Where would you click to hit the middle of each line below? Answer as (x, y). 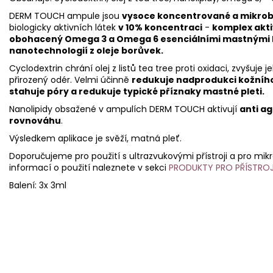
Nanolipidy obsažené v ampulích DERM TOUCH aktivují (124, 109)
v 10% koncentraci (160, 27)
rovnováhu (35, 120)
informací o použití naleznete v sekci (89, 167)
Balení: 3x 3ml (38, 185)
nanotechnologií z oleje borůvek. (87, 50)
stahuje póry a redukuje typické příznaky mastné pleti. (137, 91)
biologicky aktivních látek (64, 27)
